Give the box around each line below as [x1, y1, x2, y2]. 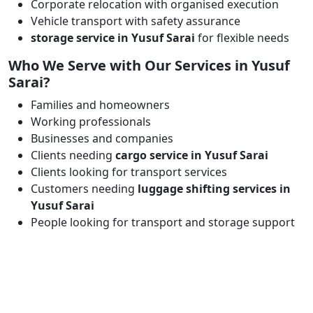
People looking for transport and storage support [31, 214, 295, 230]
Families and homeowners [31, 97, 170, 112]
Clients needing [31, 147, 115, 163]
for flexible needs [195, 30, 289, 45]
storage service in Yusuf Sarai [31, 30, 195, 45]
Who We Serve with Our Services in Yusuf [8, 56, 290, 75]
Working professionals [31, 114, 151, 129]
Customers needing [31, 181, 138, 196]
